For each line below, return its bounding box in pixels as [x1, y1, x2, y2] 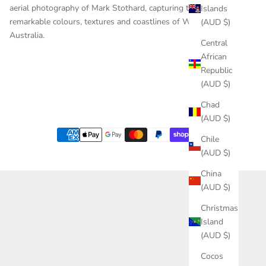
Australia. [9, 29, 45, 41]
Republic [201, 65, 232, 77]
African [201, 51, 227, 63]
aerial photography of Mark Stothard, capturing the [9, 2, 198, 14]
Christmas [201, 202, 238, 214]
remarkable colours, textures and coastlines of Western [9, 15, 214, 27]
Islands [201, 3, 227, 15]
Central [201, 37, 227, 49]
